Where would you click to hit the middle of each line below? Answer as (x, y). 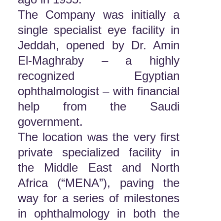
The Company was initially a (99, 15)
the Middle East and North (99, 167)
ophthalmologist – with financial (99, 91)
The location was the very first (99, 137)
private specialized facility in (99, 152)
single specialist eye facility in (99, 30)
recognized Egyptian (99, 76)
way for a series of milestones (99, 198)
